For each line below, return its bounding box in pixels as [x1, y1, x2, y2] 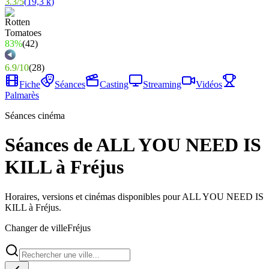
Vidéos [196, 79, 222, 89]
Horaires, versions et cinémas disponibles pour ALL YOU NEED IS [5, 191, 264, 202]
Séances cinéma [5, 110, 65, 121]
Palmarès [5, 90, 39, 100]
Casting [100, 79, 128, 89]
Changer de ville [5, 222, 67, 233]
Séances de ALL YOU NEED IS [5, 134, 261, 156]
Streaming [143, 79, 181, 89]
